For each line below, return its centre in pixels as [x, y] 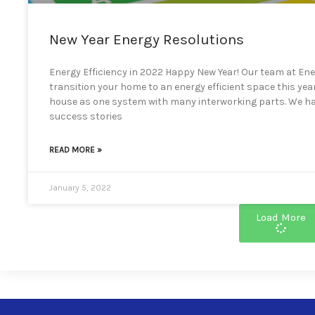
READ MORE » [76, 149]
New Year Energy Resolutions [147, 39]
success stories [86, 116]
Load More [281, 217]
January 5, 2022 [80, 187]
